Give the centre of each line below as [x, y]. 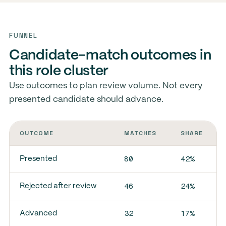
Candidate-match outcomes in [110, 56]
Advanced [38, 213]
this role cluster [59, 71]
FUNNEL [23, 36]
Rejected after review [58, 186]
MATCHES [140, 133]
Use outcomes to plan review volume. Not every [105, 86]
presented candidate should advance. [86, 99]
